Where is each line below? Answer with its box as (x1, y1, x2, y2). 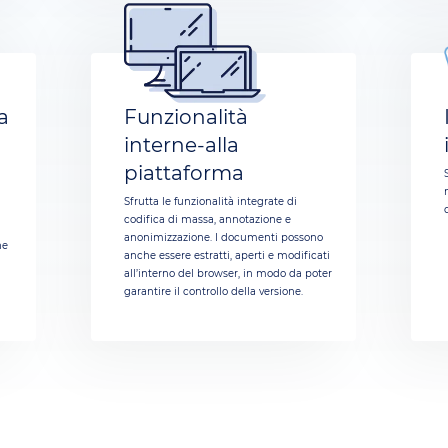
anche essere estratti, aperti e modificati (124, 248, 331, 262)
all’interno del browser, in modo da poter (124, 266, 333, 280)
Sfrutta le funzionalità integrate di (124, 194, 298, 208)
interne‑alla (124, 132, 240, 157)
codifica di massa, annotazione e (124, 212, 292, 226)
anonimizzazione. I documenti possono (124, 230, 324, 244)
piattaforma (124, 160, 245, 185)
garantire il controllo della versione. (124, 284, 304, 298)
